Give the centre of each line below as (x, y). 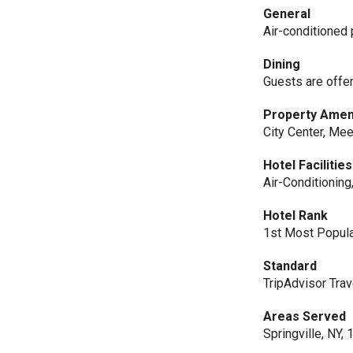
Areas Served (305, 316)
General (287, 14)
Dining (282, 64)
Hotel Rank (296, 216)
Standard (290, 266)
